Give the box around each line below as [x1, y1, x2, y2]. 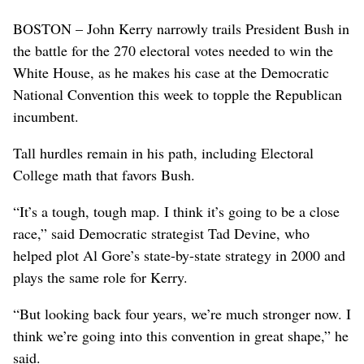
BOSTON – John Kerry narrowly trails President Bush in [13, 18, 349, 38]
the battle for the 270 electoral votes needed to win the [13, 40, 333, 60]
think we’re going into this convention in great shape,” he [13, 325, 349, 345]
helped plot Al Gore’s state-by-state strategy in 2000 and [13, 245, 345, 265]
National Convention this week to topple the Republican [13, 84, 342, 104]
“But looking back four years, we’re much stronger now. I [13, 303, 351, 323]
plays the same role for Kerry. [13, 266, 188, 287]
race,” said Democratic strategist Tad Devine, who [13, 223, 310, 243]
